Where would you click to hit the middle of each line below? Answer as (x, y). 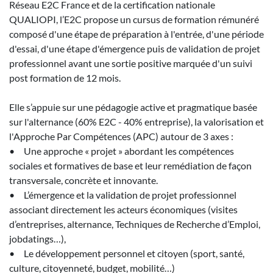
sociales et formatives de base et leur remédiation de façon (130, 165)
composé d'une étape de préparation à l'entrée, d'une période (136, 34)
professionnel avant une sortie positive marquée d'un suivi (131, 63)
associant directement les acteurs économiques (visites (123, 209)
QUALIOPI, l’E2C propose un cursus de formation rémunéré (134, 19)
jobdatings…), (37, 238)
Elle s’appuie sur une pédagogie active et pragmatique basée (133, 107)
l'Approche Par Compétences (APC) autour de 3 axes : (121, 136)
